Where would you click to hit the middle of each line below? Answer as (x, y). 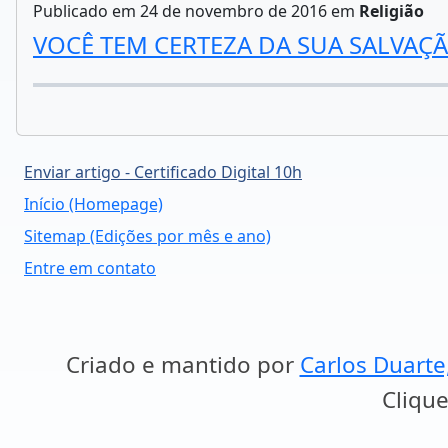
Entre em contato (90, 268)
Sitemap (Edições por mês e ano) (147, 236)
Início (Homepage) (93, 204)
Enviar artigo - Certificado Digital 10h (163, 172)
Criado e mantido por (182, 364)
